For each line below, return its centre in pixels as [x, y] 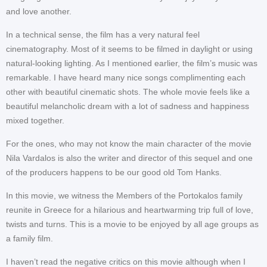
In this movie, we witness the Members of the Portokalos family [124, 196]
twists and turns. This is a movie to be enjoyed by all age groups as [132, 224]
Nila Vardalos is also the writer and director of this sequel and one [129, 158]
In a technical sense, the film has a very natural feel [103, 35]
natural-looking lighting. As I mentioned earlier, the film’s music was [132, 63]
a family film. [30, 239]
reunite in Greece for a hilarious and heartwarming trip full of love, [130, 210]
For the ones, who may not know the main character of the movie [129, 144]
